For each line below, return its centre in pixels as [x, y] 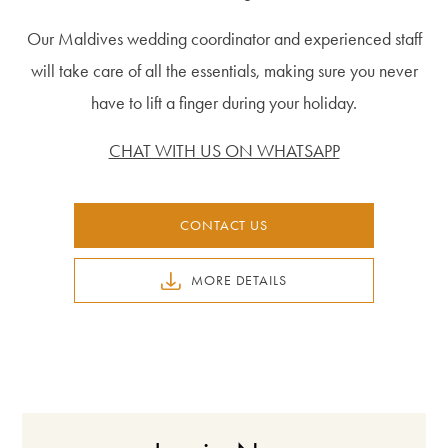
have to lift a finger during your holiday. [224, 103]
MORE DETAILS [239, 280]
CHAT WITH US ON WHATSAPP [224, 151]
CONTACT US [224, 225]
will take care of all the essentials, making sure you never [224, 71]
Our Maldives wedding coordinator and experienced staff [224, 39]
